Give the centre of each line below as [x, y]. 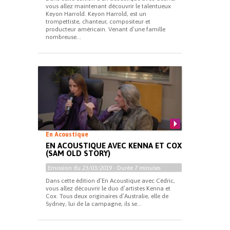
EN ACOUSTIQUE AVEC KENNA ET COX [114, 146]
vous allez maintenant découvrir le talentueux [108, 6]
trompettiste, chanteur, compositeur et [98, 22]
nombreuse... [63, 37]
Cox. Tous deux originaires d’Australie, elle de [107, 196]
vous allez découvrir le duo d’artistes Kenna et [108, 188]
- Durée [123, 168]
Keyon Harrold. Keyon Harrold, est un [96, 14]
